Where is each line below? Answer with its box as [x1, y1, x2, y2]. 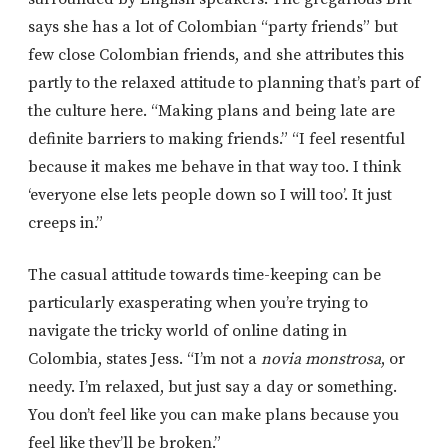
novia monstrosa [261, 348, 381, 369]
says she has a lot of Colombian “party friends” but [28, 16, 398, 37]
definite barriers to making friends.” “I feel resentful [28, 128, 405, 149]
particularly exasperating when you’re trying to [28, 292, 368, 313]
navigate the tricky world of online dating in [28, 320, 347, 341]
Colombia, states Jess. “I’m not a [28, 348, 261, 369]
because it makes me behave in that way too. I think [28, 156, 401, 177]
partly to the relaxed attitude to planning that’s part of [28, 72, 420, 93]
